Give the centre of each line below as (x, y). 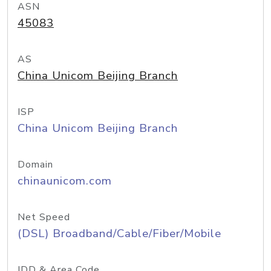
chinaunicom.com (65, 181)
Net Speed (44, 217)
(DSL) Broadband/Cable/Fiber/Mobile (119, 233)
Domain (35, 165)
